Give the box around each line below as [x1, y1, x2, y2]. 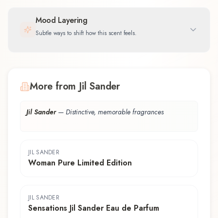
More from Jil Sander [30, 79, 120, 93]
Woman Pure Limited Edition [28, 157, 132, 168]
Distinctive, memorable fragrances [66, 107, 163, 117]
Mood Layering [36, 14, 88, 26]
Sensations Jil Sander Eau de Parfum [28, 202, 159, 214]
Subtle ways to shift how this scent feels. [36, 28, 137, 37]
